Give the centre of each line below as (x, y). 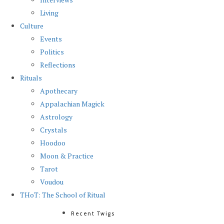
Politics (52, 52)
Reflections (58, 65)
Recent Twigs (93, 213)
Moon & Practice (67, 156)
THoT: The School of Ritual (63, 195)
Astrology (56, 117)
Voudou (52, 182)
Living (49, 13)
